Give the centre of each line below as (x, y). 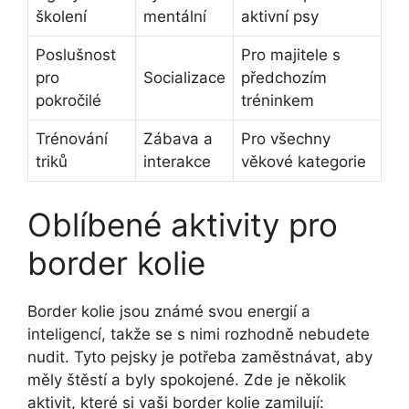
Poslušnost (76, 55)
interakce (177, 162)
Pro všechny (286, 139)
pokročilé (68, 101)
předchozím (284, 78)
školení (61, 17)
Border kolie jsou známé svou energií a (169, 311)
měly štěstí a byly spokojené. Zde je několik (187, 379)
